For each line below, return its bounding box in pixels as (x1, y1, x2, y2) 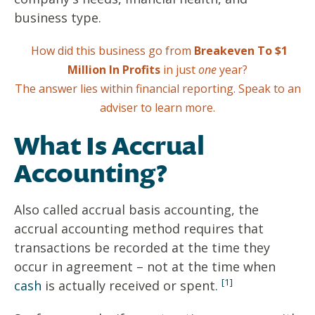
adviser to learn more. (100, 100, 215, 116)
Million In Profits (67, 62, 160, 78)
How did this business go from (27, 43, 194, 59)
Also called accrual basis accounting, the (14, 201, 259, 219)
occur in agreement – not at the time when (14, 258, 276, 276)
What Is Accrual (14, 128, 205, 163)
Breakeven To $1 (193, 43, 288, 59)
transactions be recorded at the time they (14, 239, 270, 257)
